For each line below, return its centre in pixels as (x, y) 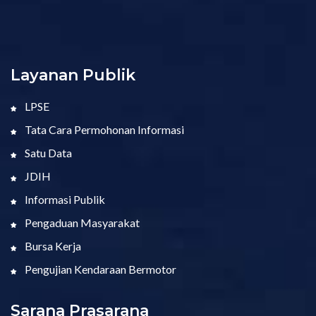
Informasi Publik (64, 200)
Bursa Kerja (52, 246)
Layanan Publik (73, 75)
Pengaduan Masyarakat (81, 223)
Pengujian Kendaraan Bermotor (99, 269)
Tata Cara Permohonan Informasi (103, 130)
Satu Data (47, 153)
